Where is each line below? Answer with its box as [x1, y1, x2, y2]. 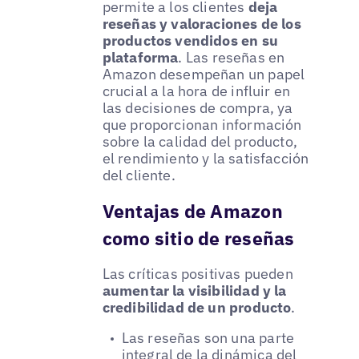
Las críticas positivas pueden [102, 264, 293, 284]
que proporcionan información [102, 115, 302, 135]
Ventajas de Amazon [102, 199, 283, 224]
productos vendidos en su [102, 31, 278, 50]
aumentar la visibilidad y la [102, 281, 287, 301]
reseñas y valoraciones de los [102, 14, 301, 34]
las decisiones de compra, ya [102, 99, 293, 118]
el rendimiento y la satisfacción [102, 149, 309, 168]
